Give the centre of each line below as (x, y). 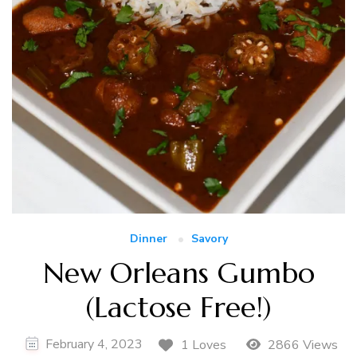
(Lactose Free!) (178, 308)
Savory (209, 239)
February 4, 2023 (94, 344)
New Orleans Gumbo (178, 273)
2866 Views (301, 345)
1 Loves (204, 345)
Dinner (148, 239)
